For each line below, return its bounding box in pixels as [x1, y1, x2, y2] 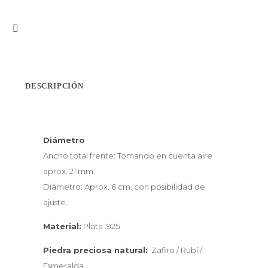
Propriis [13, 17, 53, 29]
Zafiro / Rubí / [148, 245, 202, 255]
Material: [43, 221, 81, 231]
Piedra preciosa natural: [43, 245, 148, 255]
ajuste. [43, 197, 68, 207]
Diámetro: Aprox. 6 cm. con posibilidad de [43, 181, 205, 191]
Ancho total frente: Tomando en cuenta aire [43, 150, 212, 160]
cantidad [13, 48, 57, 60]
